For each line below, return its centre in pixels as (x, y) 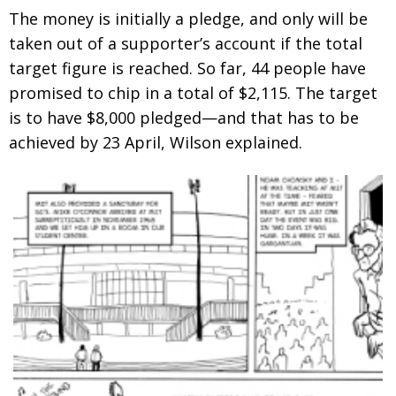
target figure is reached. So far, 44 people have (187, 68)
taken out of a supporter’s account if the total (186, 43)
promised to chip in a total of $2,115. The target (193, 92)
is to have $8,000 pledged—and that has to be (184, 117)
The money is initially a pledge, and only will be (188, 18)
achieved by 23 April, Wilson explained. (156, 142)
